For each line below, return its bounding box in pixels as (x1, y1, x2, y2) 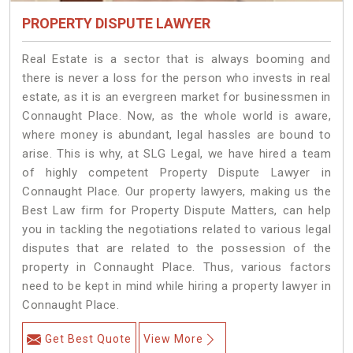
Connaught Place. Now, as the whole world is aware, (22, 109, 331, 124)
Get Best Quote (45, 333, 132, 346)
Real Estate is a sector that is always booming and (22, 52, 331, 67)
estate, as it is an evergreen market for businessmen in (22, 90, 331, 105)
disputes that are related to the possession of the (22, 241, 331, 256)
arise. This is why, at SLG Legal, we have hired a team (22, 147, 331, 162)
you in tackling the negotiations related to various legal (22, 222, 331, 237)
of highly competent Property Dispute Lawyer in (22, 165, 331, 180)
